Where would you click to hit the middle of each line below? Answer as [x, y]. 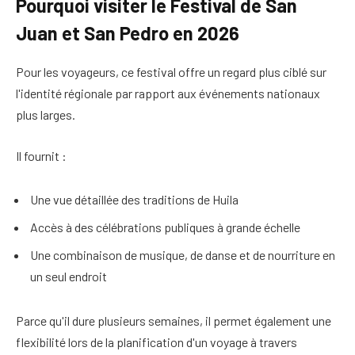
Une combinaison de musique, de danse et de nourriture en [183, 255]
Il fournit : [41, 155]
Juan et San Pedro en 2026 [128, 33]
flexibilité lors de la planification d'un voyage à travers [157, 342]
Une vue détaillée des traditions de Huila [134, 200]
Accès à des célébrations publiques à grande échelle [165, 227]
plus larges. [46, 115]
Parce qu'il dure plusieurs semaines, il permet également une [174, 321]
